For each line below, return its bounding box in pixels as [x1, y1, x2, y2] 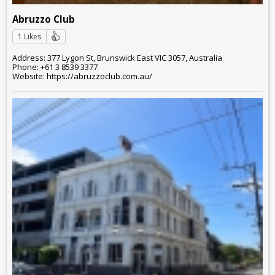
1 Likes [18, 31, 41, 42]
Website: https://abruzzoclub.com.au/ [12, 70, 152, 82]
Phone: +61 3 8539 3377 [12, 61, 98, 72]
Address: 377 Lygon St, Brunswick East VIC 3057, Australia [12, 52, 222, 63]
